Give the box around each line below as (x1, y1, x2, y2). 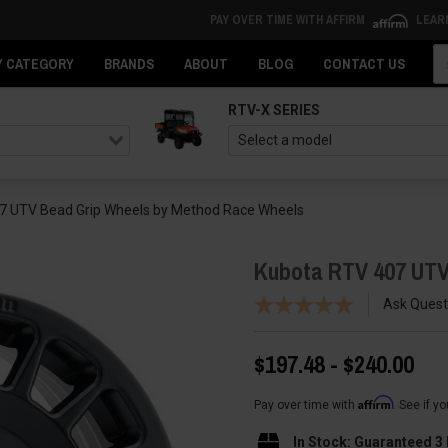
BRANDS (104, 55, 154, 73)
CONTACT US (323, 55, 405, 73)
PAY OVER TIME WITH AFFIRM (209, 12, 368, 28)
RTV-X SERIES (227, 102, 320, 118)
